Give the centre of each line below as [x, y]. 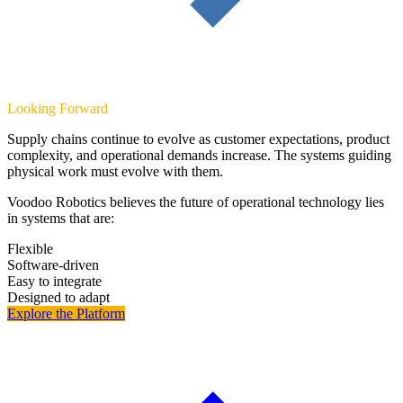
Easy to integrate [54, 281]
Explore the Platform [66, 313]
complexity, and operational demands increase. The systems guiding [199, 155]
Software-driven [53, 264]
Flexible [30, 248]
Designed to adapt [58, 297]
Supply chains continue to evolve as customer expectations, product [198, 139]
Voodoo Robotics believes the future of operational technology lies [196, 201]
